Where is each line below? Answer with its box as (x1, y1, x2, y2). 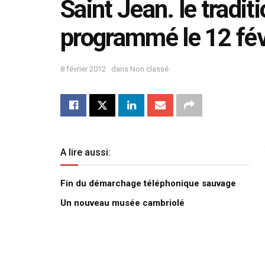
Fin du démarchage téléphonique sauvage (60, 177, 236, 189)
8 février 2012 (60, 64, 106, 73)
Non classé (128, 64, 169, 73)
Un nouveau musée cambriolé (60, 197, 185, 208)
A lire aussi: (60, 146, 111, 158)
